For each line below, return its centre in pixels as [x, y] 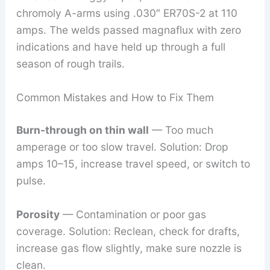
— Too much [181, 130]
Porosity [38, 214]
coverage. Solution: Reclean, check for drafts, [128, 231]
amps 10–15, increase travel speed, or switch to [133, 163]
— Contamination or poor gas [133, 214]
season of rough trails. [70, 64]
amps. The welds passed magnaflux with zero [128, 30]
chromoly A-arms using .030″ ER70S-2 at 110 [127, 13]
